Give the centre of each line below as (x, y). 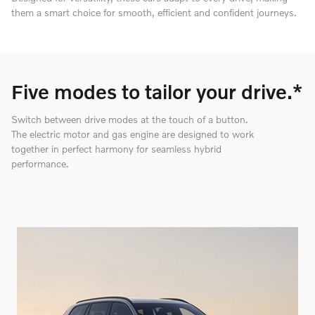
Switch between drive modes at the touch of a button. (130, 119)
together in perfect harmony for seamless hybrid (116, 148)
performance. (40, 163)
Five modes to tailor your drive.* (157, 92)
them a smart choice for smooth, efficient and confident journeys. (154, 13)
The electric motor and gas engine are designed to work (133, 134)
